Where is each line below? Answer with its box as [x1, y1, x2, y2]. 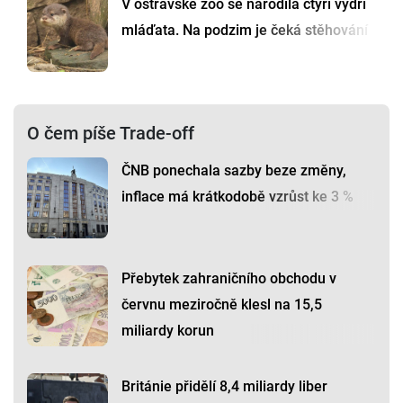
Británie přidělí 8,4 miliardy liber [121, 378, 327, 396]
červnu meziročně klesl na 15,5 [121, 296, 322, 314]
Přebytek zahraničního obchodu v [121, 270, 336, 288]
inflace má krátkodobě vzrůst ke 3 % [121, 188, 354, 206]
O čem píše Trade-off [27, 122, 194, 145]
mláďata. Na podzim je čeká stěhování [121, 22, 368, 40]
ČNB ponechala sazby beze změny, [121, 162, 346, 180]
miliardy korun [121, 322, 214, 340]
